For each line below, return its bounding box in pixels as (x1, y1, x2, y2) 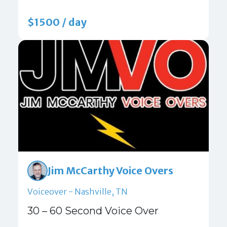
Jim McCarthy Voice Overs (48, 164, 173, 177)
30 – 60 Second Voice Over (27, 205, 159, 217)
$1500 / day (27, 16, 87, 29)
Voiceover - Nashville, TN (27, 186, 128, 197)
